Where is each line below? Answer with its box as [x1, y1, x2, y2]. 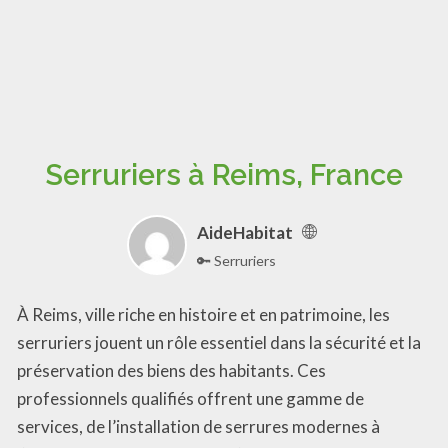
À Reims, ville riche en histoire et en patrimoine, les [17, 303, 390, 325]
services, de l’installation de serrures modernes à [17, 415, 380, 437]
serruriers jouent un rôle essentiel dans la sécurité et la [17, 331, 421, 353]
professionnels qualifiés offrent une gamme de [17, 387, 364, 409]
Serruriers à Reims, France [45, 158, 403, 193]
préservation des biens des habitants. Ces [17, 359, 326, 381]
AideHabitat [197, 221, 293, 243]
